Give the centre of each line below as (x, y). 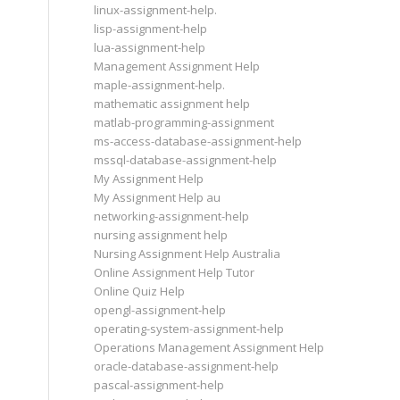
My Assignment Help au (158, 197)
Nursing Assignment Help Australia (187, 254)
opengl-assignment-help (160, 310)
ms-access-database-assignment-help (198, 141)
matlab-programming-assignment (184, 122)
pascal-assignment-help (159, 385)
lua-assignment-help (150, 47)
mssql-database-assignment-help (186, 160)
